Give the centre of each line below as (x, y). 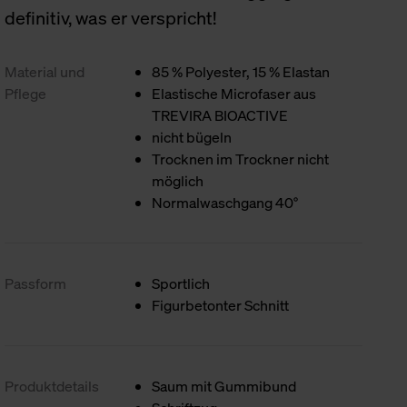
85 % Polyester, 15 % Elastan (241, 72)
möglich (178, 181)
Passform (36, 283)
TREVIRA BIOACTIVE (220, 115)
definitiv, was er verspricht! (111, 18)
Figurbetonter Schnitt (221, 305)
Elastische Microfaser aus (234, 94)
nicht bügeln (192, 137)
